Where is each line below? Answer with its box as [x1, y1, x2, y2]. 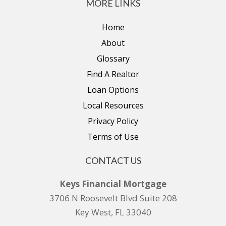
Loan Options [87, 84, 139, 96]
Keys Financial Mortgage [60, 178, 166, 190]
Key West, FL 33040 [75, 206, 151, 218]
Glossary [96, 53, 130, 65]
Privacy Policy [88, 116, 138, 127]
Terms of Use [87, 131, 139, 143]
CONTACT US [85, 155, 141, 166]
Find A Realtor [87, 69, 139, 80]
